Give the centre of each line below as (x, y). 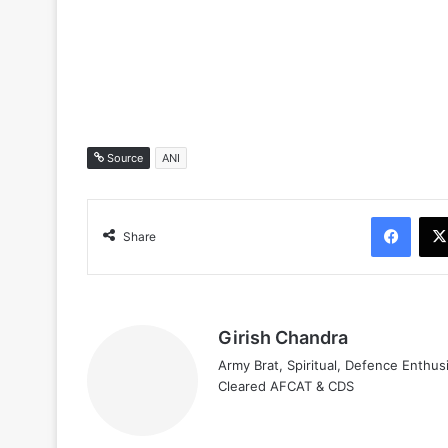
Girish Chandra (283, 337)
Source (123, 157)
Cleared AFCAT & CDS (286, 385)
